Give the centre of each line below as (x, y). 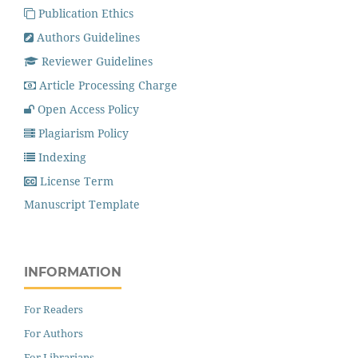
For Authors (54, 334)
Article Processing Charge (108, 85)
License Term (77, 181)
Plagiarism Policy (84, 133)
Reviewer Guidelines (97, 61)
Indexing (62, 157)
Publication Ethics (86, 13)
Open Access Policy (88, 109)
